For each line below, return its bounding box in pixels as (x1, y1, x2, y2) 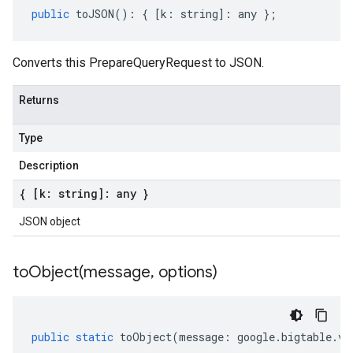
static (76, 329, 113, 344)
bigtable (281, 329, 332, 344)
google (237, 329, 275, 344)
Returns (19, 94, 59, 106)
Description (19, 159, 79, 172)
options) (154, 262, 217, 282)
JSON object (19, 215, 80, 228)
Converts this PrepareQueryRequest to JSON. (13, 55, 264, 70)
